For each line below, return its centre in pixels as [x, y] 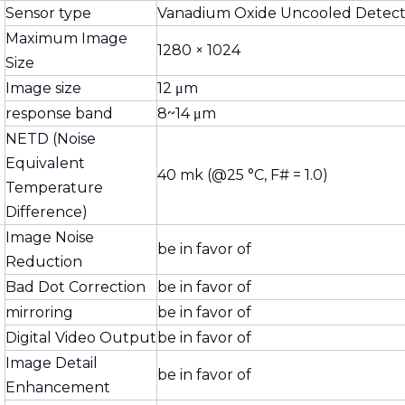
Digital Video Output [81, 338]
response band [59, 113]
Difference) [47, 212]
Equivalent [45, 163]
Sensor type [48, 13]
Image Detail [52, 363]
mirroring [39, 312]
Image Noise [50, 237]
